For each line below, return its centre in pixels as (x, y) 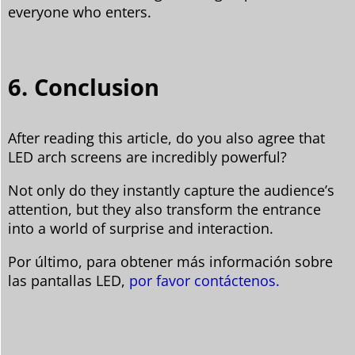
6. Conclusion (84, 86)
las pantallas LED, (69, 280)
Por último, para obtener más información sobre (170, 261)
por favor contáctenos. (204, 280)
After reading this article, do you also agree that (166, 137)
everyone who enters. (80, 11)
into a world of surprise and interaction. (141, 228)
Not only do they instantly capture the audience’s (171, 190)
